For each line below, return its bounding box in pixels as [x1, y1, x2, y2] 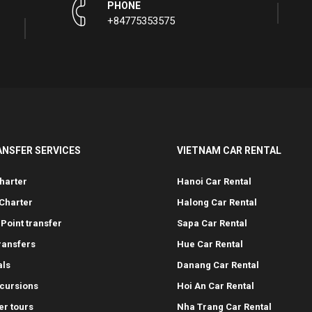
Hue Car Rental [177, 239, 243, 249]
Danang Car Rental [177, 260, 259, 270]
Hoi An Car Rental [177, 281, 254, 291]
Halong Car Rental [177, 197, 257, 208]
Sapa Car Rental [177, 218, 247, 228]
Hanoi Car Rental [177, 176, 251, 187]
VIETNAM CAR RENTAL [177, 145, 281, 156]
